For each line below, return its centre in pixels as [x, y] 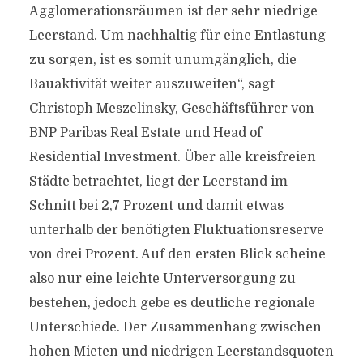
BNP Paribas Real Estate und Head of [145, 133]
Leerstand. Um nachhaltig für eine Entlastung [177, 36]
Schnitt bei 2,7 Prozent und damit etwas [156, 206]
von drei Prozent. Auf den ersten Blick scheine [177, 254]
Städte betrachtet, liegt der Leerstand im [158, 181]
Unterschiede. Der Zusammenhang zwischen [175, 327]
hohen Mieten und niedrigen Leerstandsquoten [181, 352]
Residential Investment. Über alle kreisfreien [172, 157]
